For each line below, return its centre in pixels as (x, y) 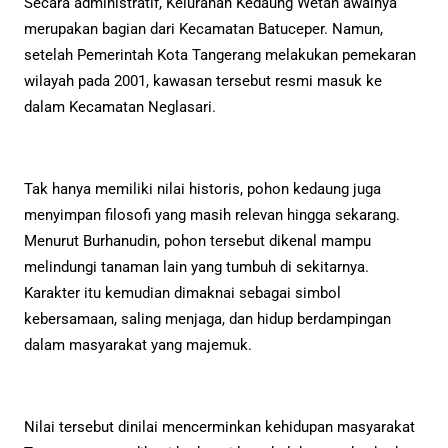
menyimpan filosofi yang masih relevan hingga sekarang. (212, 214)
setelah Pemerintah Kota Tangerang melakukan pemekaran (220, 54)
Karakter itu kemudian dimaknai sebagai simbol (182, 292)
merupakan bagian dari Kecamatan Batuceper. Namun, (203, 28)
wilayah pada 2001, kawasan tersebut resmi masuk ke (203, 80)
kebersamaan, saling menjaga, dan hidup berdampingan (207, 318)
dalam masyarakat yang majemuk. (138, 344)
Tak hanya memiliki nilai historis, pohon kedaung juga (202, 188)
